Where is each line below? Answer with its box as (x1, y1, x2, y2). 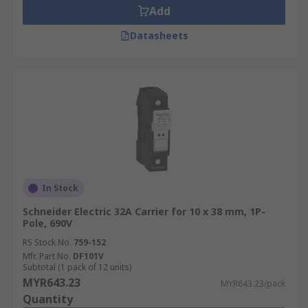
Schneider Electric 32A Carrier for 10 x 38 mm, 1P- (23, 205, 265, 218)
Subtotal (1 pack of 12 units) (23, 261, 131, 273)
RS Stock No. (23, 236, 71, 248)
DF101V (73, 250, 104, 262)
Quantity (23, 291, 73, 307)
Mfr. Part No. (23, 250, 71, 262)
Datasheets (129, 29, 188, 42)
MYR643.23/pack (221, 278, 285, 289)
